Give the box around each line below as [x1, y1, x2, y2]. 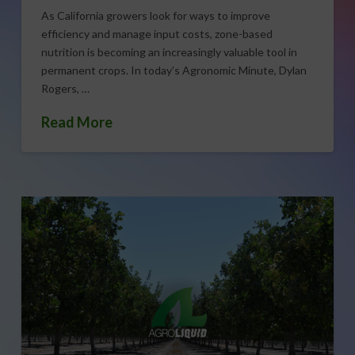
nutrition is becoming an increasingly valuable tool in [40, 45, 297, 59]
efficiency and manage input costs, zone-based [40, 27, 273, 41]
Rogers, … [40, 82, 90, 96]
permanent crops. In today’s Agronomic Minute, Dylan [40, 63, 307, 78]
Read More [40, 113, 113, 131]
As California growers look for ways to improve [40, 9, 270, 23]
